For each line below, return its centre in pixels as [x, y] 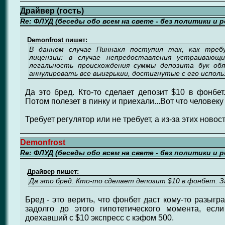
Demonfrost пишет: [56, 40]
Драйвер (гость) [52, 11]
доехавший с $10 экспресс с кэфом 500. [99, 218]
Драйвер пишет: [52, 172]
